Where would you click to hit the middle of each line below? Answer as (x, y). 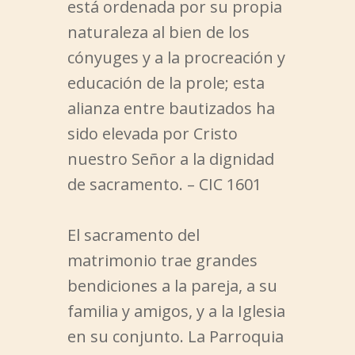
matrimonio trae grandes (162, 261)
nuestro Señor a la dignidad (170, 159)
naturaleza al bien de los (158, 32)
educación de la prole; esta (166, 83)
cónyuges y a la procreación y (176, 58)
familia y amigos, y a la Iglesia (176, 311)
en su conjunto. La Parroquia (175, 337)
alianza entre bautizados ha (171, 109)
